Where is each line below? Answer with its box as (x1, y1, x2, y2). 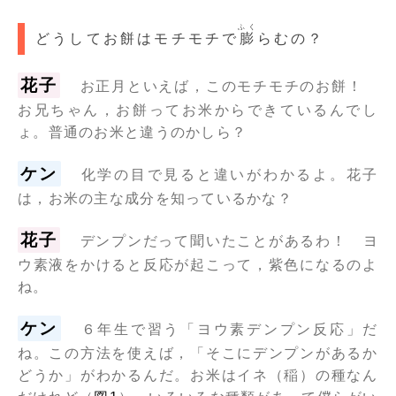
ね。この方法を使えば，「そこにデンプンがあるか (18, 346, 378, 362)
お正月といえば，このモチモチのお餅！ (80, 79, 378, 95)
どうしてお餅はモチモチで (35, 31, 240, 47)
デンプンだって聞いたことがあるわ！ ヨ (80, 233, 378, 249)
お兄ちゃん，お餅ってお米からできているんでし (18, 103, 378, 118)
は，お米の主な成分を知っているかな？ (18, 191, 293, 207)
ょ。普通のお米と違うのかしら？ (18, 125, 247, 141)
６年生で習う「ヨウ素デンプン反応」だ (80, 322, 378, 338)
